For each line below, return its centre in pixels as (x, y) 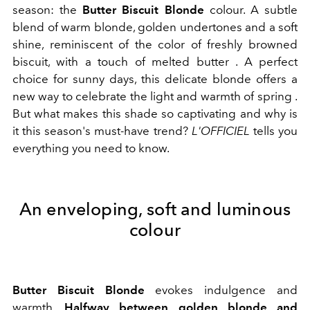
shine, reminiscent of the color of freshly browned (155, 44)
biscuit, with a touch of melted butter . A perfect (155, 62)
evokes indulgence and (221, 290)
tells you (274, 131)
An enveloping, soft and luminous (155, 209)
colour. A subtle (251, 10)
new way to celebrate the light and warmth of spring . (155, 96)
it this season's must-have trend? (102, 131)
